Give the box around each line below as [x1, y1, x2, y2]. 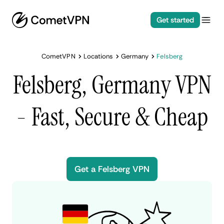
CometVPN [41, 52, 75, 60]
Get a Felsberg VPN [74, 163, 149, 174]
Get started [156, 15, 194, 25]
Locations [83, 52, 113, 60]
